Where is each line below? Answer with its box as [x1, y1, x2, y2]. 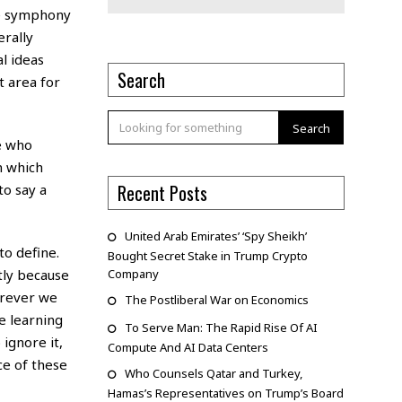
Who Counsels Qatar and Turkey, [124, 365, 302, 382]
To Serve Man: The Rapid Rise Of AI [124, 319, 318, 336]
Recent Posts [117, 179, 207, 207]
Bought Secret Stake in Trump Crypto [107, 248, 308, 265]
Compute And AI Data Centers [107, 339, 268, 356]
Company [107, 266, 159, 283]
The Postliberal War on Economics [124, 292, 309, 309]
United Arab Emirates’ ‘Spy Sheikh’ [124, 228, 307, 245]
